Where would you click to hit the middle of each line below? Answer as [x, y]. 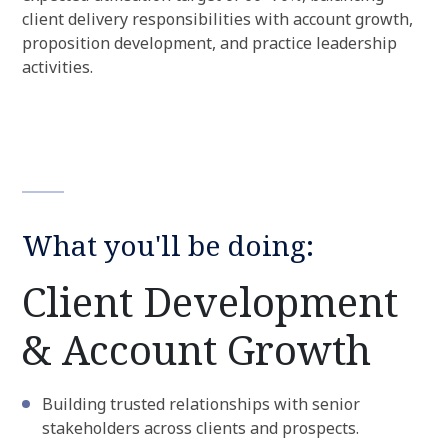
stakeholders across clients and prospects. [200, 428]
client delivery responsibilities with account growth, [217, 19]
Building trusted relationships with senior [201, 404]
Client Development [210, 301]
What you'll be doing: [168, 245]
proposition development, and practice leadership [209, 43]
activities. [57, 67]
